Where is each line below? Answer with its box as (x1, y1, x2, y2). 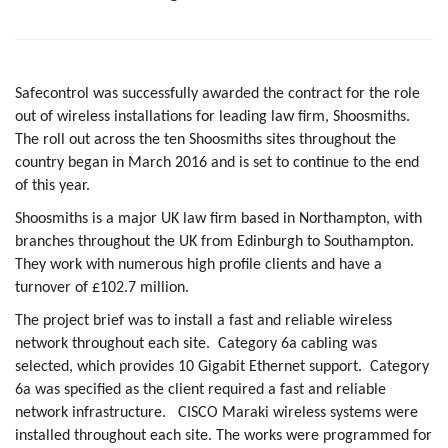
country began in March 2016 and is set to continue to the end (15, 154, 419, 171)
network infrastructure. (15, 404, 170, 421)
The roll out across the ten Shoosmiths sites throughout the (15, 131, 396, 148)
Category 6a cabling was (218, 335, 377, 352)
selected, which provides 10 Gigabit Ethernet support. (15, 358, 362, 375)
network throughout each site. (15, 335, 218, 352)
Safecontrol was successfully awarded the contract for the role (15, 85, 420, 102)
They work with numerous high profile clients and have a (15, 256, 382, 273)
